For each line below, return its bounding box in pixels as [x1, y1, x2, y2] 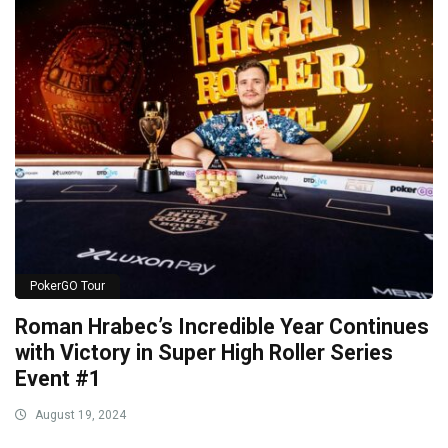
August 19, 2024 [32, 408, 126, 423]
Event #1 [15, 366, 101, 392]
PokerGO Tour [30, 279, 105, 294]
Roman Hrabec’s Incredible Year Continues [15, 314, 429, 340]
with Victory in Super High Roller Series [15, 340, 393, 366]
